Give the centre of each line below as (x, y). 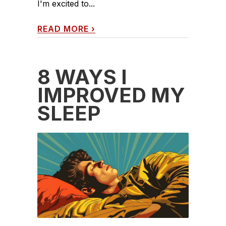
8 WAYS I (82, 77)
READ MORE (63, 29)
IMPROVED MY (111, 95)
